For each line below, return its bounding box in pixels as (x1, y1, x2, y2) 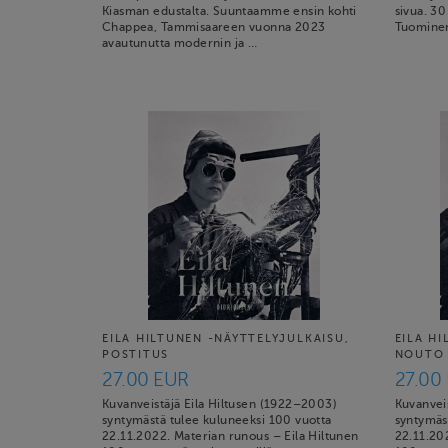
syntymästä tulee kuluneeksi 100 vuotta (102, 413, 332, 427)
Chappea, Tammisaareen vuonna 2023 (102, 20, 326, 34)
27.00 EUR (102, 368, 189, 390)
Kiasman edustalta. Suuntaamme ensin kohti (102, 4, 357, 18)
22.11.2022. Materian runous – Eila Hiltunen (102, 429, 359, 443)
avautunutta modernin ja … (102, 36, 258, 50)
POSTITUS (102, 348, 170, 361)
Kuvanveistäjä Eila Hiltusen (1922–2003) (102, 397, 338, 411)
